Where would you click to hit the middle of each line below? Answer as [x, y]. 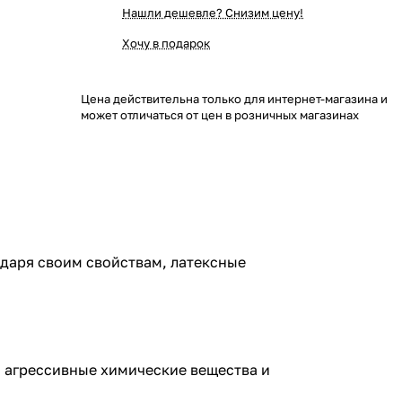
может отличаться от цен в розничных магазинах [220, 115]
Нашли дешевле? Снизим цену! [213, 13]
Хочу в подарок [166, 43]
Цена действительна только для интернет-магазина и [234, 99]
